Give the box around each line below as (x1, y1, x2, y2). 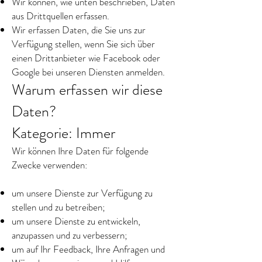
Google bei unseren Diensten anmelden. (12, 65, 165, 79)
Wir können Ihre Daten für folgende (12, 144, 149, 158)
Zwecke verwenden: (12, 158, 87, 172)
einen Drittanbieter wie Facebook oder (12, 51, 160, 65)
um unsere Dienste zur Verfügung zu (12, 186, 153, 200)
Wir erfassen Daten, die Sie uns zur (12, 23, 146, 37)
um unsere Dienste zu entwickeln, (12, 214, 140, 228)
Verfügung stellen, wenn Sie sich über (12, 37, 155, 51)
